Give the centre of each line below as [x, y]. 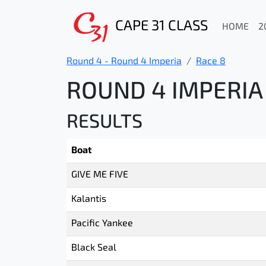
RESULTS [104, 123]
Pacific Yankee [102, 224]
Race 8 [211, 62]
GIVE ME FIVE [100, 175]
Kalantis [89, 199]
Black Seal [94, 248]
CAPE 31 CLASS [162, 26]
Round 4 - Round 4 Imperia [124, 62]
